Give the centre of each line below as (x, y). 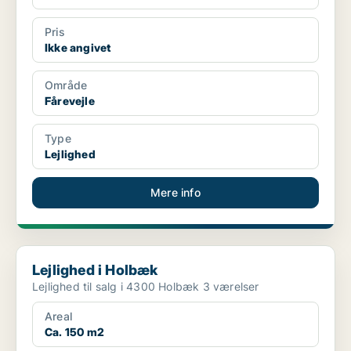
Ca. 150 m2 (74, 332)
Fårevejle (70, 101)
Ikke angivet (78, 48)
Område (66, 85)
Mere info (175, 193)
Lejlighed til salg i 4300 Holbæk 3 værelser (231, 287)
